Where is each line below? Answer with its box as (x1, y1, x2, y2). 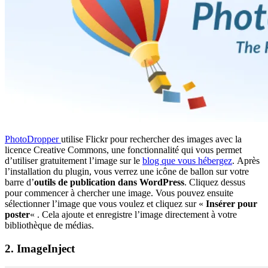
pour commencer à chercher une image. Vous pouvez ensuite (5, 188, 233, 199)
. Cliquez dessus (184, 177, 245, 188)
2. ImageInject (5, 242, 75, 255)
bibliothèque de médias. (5, 220, 94, 231)
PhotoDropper (5, 134, 61, 145)
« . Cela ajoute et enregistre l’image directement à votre (30, 209, 237, 220)
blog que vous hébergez (142, 156, 232, 166)
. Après (232, 156, 260, 166)
